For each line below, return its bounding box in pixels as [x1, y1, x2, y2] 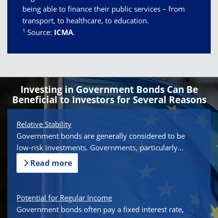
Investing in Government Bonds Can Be [20, 83, 198, 96]
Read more [30, 158, 73, 169]
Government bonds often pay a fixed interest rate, [17, 204, 184, 214]
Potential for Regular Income [17, 192, 112, 202]
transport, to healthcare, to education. [22, 16, 149, 26]
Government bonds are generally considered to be [17, 131, 185, 141]
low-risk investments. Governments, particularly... [17, 143, 184, 153]
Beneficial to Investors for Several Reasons [12, 93, 206, 107]
